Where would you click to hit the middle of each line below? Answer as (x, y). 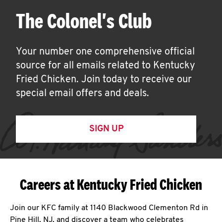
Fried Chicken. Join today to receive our (104, 80)
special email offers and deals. (83, 94)
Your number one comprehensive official (105, 52)
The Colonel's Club (84, 21)
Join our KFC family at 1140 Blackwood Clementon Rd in (109, 208)
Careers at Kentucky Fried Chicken (111, 184)
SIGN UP (106, 129)
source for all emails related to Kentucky (106, 66)
